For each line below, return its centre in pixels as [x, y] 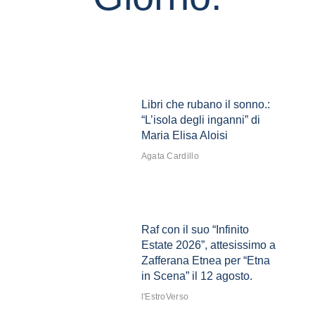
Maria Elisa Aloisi [184, 136]
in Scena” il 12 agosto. [197, 276]
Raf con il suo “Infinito [195, 230]
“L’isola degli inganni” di [200, 120]
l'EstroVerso [165, 297]
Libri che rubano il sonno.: [205, 105]
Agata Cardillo [170, 156]
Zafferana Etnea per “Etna [205, 261]
